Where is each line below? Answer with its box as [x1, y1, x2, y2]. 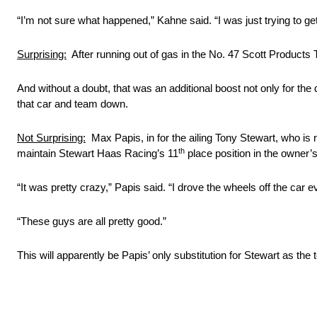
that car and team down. [17, 98, 128, 110]
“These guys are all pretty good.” [17, 215, 166, 228]
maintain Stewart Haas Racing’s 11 [17, 147, 178, 160]
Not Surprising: [17, 132, 86, 144]
